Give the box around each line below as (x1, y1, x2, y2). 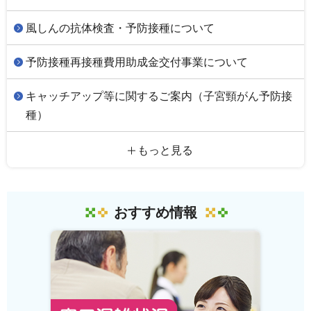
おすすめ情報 (114, 205, 197, 221)
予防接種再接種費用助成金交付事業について (26, 56, 248, 69)
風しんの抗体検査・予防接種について (26, 22, 215, 35)
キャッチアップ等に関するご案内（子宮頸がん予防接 (26, 90, 292, 103)
